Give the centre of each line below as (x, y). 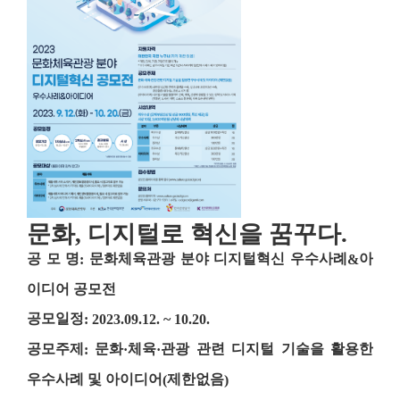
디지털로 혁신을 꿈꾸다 (214, 234)
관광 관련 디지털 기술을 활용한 (267, 349)
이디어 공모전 (71, 289)
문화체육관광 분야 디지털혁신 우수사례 (219, 258)
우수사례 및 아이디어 (95, 379)
